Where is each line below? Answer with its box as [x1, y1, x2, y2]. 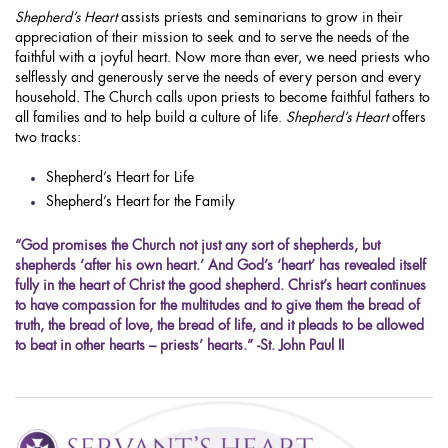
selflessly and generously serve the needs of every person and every [15, 72, 421, 85]
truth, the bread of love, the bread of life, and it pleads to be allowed [15, 320, 424, 333]
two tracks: [15, 132, 81, 145]
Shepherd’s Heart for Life [46, 172, 194, 185]
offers [388, 112, 426, 125]
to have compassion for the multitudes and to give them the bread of [15, 300, 420, 313]
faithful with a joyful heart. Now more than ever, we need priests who [15, 52, 430, 65]
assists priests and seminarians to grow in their [117, 12, 403, 25]
